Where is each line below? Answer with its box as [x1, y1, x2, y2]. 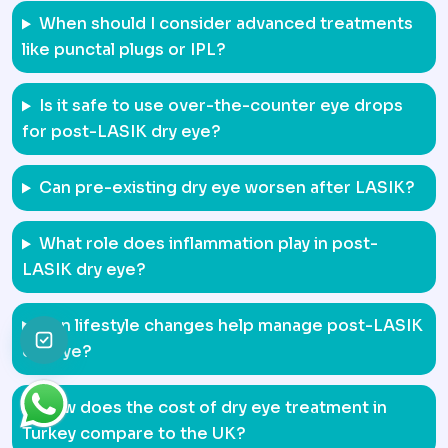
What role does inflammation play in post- [38, 233, 378, 255]
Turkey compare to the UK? [22, 423, 246, 445]
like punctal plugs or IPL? [22, 39, 226, 61]
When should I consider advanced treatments [38, 13, 413, 35]
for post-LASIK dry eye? [22, 121, 221, 143]
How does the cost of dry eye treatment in [38, 397, 387, 419]
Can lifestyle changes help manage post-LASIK [38, 315, 423, 337]
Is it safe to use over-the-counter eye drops [38, 95, 403, 117]
